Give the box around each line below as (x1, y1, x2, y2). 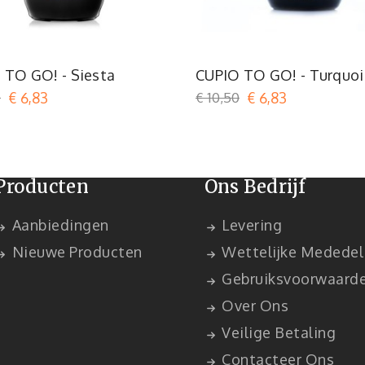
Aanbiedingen (8, 215, 109, 234)
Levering (218, 215, 283, 234)
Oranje (63, 19, 111, 37)
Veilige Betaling (218, 323, 336, 341)
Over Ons (218, 296, 289, 314)
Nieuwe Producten (8, 242, 143, 261)
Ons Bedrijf (204, 174, 306, 198)
